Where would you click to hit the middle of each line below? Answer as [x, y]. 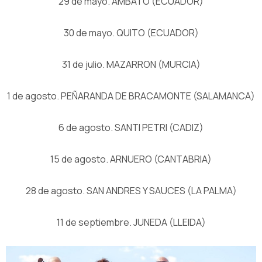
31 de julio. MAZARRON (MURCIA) [131, 64]
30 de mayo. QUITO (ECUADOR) [131, 32]
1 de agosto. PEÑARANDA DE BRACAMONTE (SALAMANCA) [131, 96]
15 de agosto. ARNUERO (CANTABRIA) [131, 159]
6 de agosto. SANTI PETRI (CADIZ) [131, 127]
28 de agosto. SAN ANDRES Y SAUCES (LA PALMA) [131, 190]
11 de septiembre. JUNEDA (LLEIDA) [131, 222]
